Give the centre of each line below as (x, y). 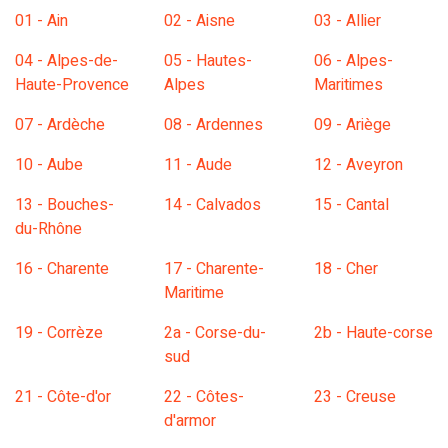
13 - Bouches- (64, 205)
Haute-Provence (72, 85)
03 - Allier (347, 21)
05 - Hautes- (208, 61)
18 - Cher (345, 269)
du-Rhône (48, 229)
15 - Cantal (351, 205)
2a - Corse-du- (215, 333)
